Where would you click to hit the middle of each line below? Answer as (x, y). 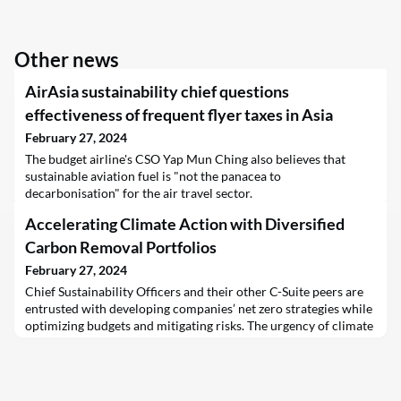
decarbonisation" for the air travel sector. (139, 192)
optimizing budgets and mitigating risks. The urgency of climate (199, 325)
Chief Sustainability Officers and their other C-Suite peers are (194, 291)
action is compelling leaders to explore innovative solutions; (191, 342)
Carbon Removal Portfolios (121, 247)
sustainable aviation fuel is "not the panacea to (153, 175)
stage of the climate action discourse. (127, 376)
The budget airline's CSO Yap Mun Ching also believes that (185, 158)
